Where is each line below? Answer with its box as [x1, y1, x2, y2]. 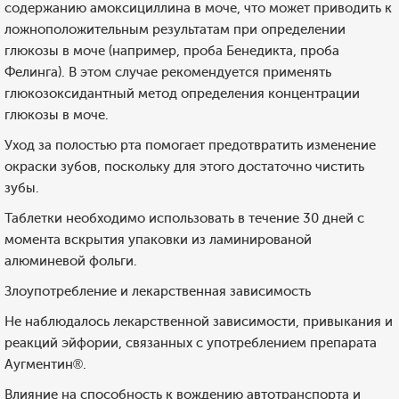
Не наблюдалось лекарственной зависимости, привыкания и [4, 313, 393, 330]
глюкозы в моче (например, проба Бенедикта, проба [4, 43, 339, 59]
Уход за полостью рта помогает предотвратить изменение [4, 137, 376, 153]
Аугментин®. [4, 356, 86, 372]
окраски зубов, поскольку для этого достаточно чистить [4, 159, 364, 175]
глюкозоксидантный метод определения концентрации [4, 85, 360, 102]
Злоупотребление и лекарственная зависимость [4, 283, 311, 299]
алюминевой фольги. [4, 253, 137, 269]
